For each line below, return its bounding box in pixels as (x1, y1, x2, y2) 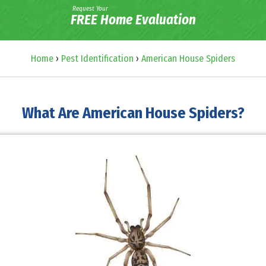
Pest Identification (61, 52, 134, 64)
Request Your (72, 5, 108, 13)
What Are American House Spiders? (21, 103, 245, 122)
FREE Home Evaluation (70, 11, 196, 28)
